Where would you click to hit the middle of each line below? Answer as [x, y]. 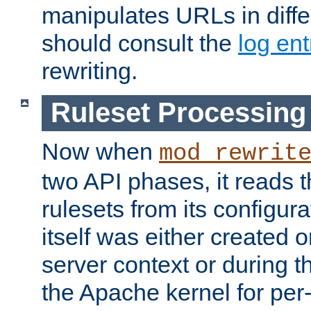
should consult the [140, 43]
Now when [100, 152]
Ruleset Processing [178, 113]
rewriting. [90, 70]
